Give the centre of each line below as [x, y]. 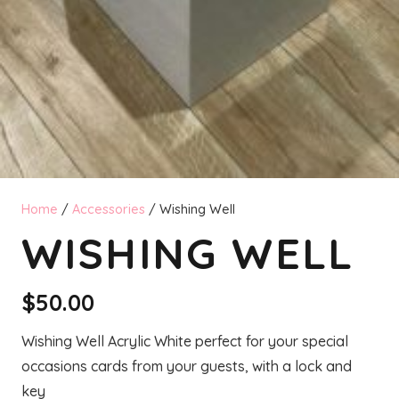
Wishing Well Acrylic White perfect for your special [185, 341]
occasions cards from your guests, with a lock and [187, 366]
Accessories [109, 210]
